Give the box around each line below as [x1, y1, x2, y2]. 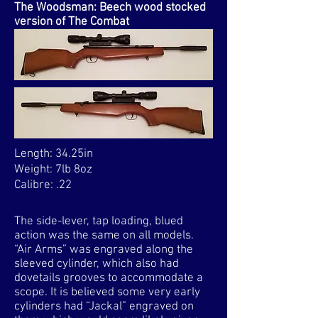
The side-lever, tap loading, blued [14, 214, 183, 229]
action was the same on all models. [14, 229, 194, 243]
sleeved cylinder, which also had [14, 257, 179, 271]
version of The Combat [14, 15, 132, 29]
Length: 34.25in [14, 147, 93, 161]
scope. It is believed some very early [14, 285, 200, 300]
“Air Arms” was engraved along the [14, 243, 193, 257]
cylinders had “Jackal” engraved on [14, 300, 194, 314]
